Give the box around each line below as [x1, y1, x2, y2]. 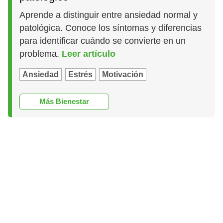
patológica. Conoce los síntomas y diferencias [19, 23, 202, 33]
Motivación [102, 70, 144, 79]
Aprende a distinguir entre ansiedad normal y [19, 10, 198, 20]
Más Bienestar [39, 97, 90, 106]
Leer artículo [62, 49, 116, 59]
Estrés [68, 70, 93, 79]
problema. [19, 49, 62, 59]
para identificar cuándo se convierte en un [19, 36, 186, 46]
